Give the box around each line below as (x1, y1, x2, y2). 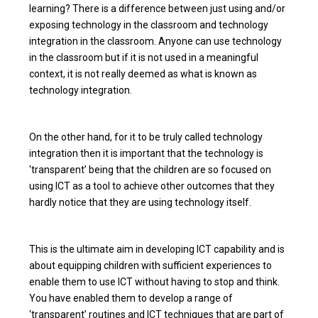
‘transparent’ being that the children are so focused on (29, 163, 272, 175)
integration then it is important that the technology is (29, 147, 264, 159)
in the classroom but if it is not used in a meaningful (29, 51, 259, 63)
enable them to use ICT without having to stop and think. (29, 275, 280, 287)
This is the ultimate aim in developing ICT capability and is (29, 243, 285, 255)
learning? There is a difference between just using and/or (29, 2, 286, 14)
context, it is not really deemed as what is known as (29, 67, 258, 79)
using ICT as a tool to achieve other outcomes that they (29, 180, 275, 192)
